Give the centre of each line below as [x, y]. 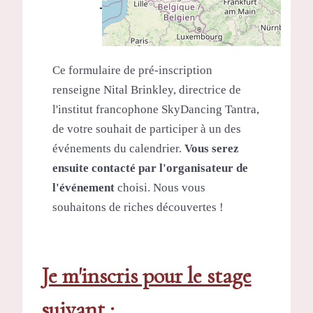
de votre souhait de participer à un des [147, 129]
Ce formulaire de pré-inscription [133, 70]
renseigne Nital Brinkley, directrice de [147, 89]
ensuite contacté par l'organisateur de [151, 168]
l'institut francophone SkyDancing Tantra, [156, 109]
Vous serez [212, 148]
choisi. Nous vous [160, 187]
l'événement [84, 187]
